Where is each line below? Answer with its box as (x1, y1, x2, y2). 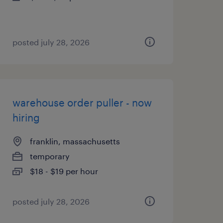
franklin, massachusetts (29, 136, 120, 146)
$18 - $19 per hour (29, 166, 98, 176)
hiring (12, 111, 40, 123)
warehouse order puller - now (12, 97, 152, 109)
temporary (29, 151, 70, 161)
